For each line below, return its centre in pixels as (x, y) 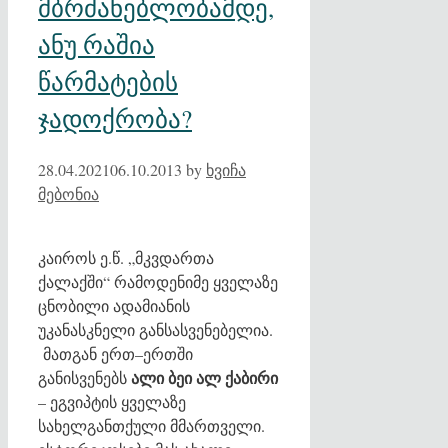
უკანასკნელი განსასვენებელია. (155, 329)
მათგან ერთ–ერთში (115, 353)
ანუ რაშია (96, 45)
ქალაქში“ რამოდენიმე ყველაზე (158, 281)
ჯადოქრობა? (115, 119)
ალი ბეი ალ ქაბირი (204, 377)
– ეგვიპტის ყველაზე (112, 401)
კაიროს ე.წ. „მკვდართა (126, 257)
